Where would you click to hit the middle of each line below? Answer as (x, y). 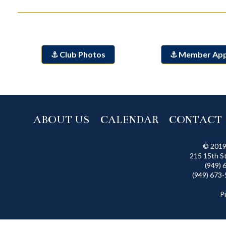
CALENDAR (130, 120)
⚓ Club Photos (78, 54)
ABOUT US (61, 120)
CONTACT (195, 120)
